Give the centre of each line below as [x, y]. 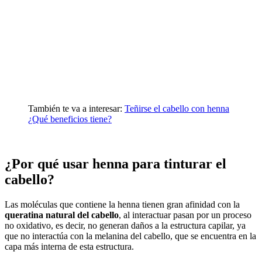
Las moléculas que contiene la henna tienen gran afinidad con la [122, 204]
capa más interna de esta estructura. [69, 246]
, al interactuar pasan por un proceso [185, 215]
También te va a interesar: [75, 108]
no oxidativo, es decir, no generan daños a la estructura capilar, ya [125, 225]
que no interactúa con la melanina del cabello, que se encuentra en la [130, 236]
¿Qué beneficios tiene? [70, 119]
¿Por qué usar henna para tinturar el [116, 163]
